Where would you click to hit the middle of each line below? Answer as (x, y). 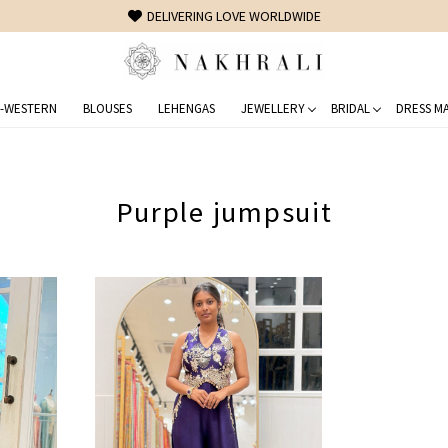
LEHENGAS (186, 108)
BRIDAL (350, 108)
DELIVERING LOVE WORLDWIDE (233, 16)
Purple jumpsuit (224, 211)
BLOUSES (107, 108)
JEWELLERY (272, 108)
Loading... (215, 436)
